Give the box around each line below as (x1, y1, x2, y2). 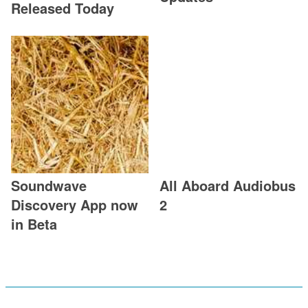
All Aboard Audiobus (159, 175, 296, 196)
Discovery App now (11, 195, 138, 215)
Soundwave (11, 175, 87, 196)
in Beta (11, 214, 57, 234)
